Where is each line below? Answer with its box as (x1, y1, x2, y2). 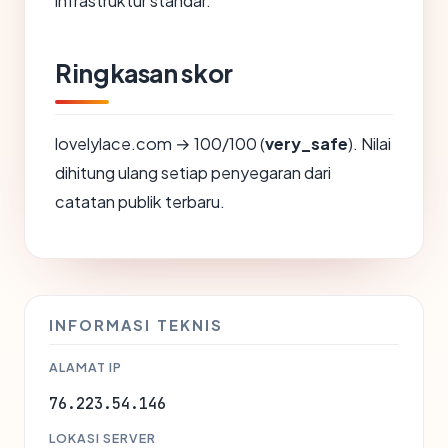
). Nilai (348, 133, 391, 154)
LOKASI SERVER (49, 430, 156, 446)
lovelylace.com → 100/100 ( (55, 133, 265, 154)
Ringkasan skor (55, 57, 233, 89)
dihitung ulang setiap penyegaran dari (55, 162, 331, 183)
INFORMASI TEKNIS (49, 316, 223, 334)
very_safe (265, 133, 348, 154)
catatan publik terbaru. (55, 191, 225, 212)
